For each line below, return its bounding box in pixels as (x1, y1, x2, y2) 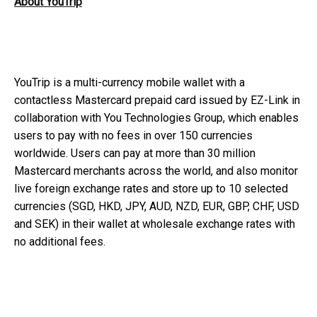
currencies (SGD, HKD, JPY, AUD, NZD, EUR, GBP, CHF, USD (14, 200, 299, 214)
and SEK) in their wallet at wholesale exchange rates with (14, 217, 295, 231)
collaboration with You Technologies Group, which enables (14, 111, 299, 125)
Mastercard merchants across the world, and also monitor (14, 164, 298, 178)
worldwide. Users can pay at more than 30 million (14, 146, 255, 161)
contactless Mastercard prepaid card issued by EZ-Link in (14, 93, 300, 108)
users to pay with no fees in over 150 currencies (14, 129, 253, 143)
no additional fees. (14, 235, 105, 249)
